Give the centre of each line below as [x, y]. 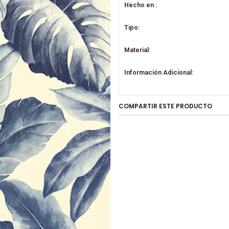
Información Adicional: [159, 72]
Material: [138, 50]
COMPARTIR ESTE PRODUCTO [165, 106]
